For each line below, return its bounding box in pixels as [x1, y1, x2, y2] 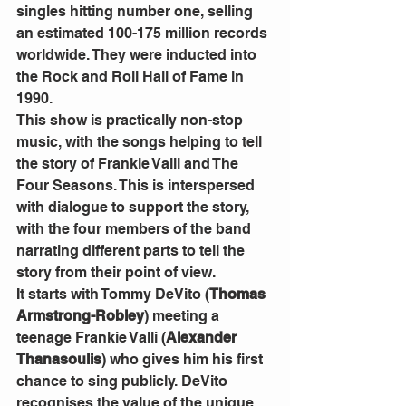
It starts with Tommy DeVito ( [16, 285, 209, 303]
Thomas [209, 285, 269, 303]
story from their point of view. [16, 263, 218, 281]
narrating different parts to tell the [16, 241, 248, 259]
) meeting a [144, 306, 223, 324]
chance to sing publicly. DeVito [16, 372, 231, 390]
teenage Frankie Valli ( [16, 328, 166, 346]
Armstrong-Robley [16, 306, 144, 324]
